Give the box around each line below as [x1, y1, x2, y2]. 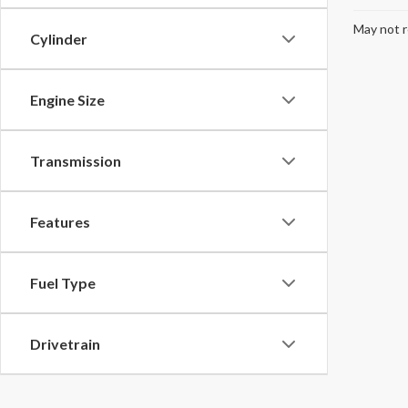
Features [30, 213, 90, 231]
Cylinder [30, 30, 87, 48]
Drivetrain [30, 335, 100, 353]
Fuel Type [30, 274, 96, 292]
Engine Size [30, 91, 105, 109]
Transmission [30, 152, 121, 170]
